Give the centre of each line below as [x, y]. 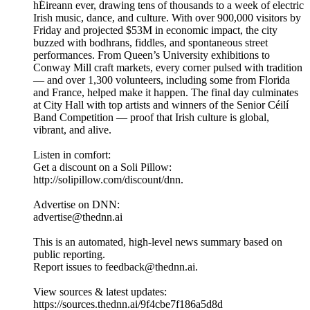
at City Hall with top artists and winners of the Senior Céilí [161, 105]
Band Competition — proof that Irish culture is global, [151, 118]
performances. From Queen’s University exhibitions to [152, 55]
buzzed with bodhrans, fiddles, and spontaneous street [151, 43]
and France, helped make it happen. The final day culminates [166, 93]
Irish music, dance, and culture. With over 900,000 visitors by [167, 18]
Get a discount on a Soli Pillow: [102, 167]
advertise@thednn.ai [78, 217]
